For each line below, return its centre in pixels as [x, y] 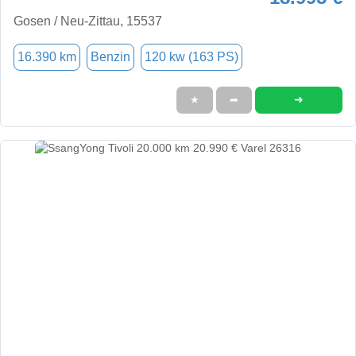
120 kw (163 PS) [192, 56]
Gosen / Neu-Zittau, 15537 [88, 21]
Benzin [110, 56]
